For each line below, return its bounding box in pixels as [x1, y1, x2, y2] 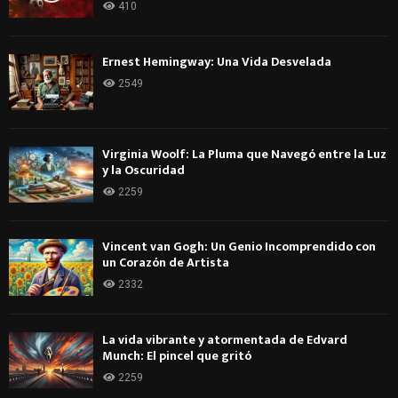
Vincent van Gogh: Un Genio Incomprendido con [102, 236, 376, 258]
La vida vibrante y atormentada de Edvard [102, 329, 347, 350]
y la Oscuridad [102, 159, 185, 180]
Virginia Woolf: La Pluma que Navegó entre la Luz [102, 143, 386, 164]
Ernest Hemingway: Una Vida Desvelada [102, 51, 331, 72]
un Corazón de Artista [102, 252, 229, 274]
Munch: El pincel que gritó [102, 345, 251, 366]
